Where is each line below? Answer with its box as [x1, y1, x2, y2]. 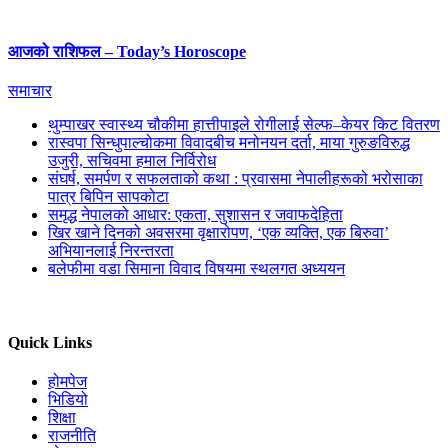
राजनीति [48, 426, 96, 444]
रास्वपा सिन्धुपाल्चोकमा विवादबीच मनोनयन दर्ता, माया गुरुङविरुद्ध [48, 134, 410, 152]
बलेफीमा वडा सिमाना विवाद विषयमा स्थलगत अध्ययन [48, 260, 345, 278]
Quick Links [8, 333, 92, 351]
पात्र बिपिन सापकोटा [48, 188, 169, 206]
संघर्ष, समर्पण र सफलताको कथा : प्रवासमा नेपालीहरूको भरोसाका [48, 170, 423, 188]
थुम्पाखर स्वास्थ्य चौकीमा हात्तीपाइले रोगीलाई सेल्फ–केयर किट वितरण [48, 116, 440, 134]
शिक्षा [48, 408, 76, 426]
